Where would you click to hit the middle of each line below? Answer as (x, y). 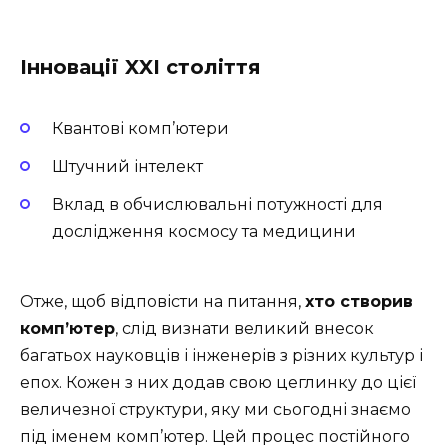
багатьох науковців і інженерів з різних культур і (221, 356)
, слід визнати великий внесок (244, 329)
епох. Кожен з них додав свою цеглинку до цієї (218, 383)
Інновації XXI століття (140, 66)
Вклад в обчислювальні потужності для (217, 205)
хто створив (359, 302)
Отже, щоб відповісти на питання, (162, 302)
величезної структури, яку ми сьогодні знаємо (215, 410)
